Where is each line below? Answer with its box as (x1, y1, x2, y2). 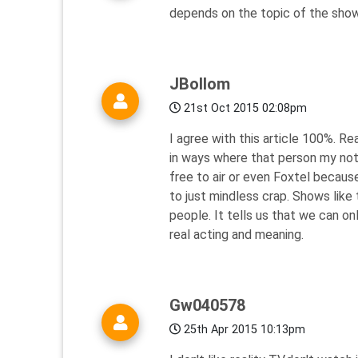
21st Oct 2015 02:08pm (181, 101, 307, 116)
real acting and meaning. (169, 227, 304, 243)
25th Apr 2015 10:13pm (181, 323, 305, 337)
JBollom (169, 74, 230, 94)
